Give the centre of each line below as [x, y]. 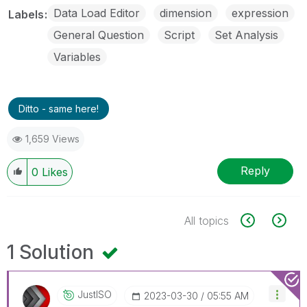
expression [260, 13]
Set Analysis [246, 35]
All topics [207, 220]
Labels [27, 14]
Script [179, 35]
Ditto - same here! [59, 108]
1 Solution [53, 252]
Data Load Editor [97, 13]
